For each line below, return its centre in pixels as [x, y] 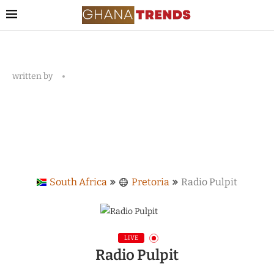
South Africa [78, 182]
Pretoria [150, 182]
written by [33, 76]
